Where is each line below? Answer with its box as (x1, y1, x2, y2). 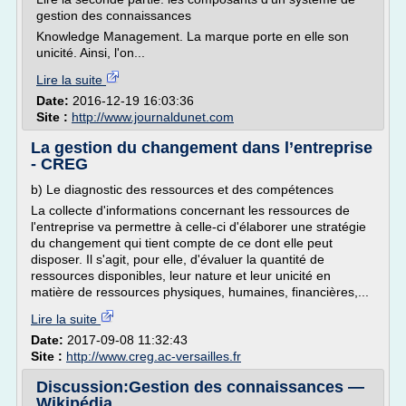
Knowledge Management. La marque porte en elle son (36, 29, 349, 43)
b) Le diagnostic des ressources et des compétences (31, 182, 333, 197)
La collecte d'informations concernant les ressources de (31, 203, 350, 217)
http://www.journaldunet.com (72, 110, 234, 124)
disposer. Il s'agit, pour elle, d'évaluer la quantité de (31, 252, 324, 266)
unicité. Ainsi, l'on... (36, 45, 145, 60)
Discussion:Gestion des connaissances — (36, 378, 364, 396)
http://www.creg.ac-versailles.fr (66, 349, 241, 363)
